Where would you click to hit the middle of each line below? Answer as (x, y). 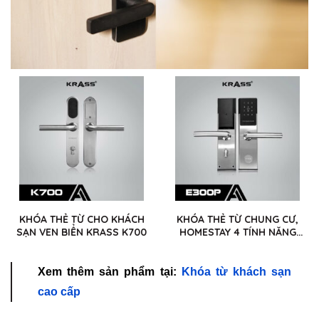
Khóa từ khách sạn (236, 272)
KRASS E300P (237, 245)
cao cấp (59, 292)
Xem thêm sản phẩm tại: (110, 272)
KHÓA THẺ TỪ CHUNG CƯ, (237, 219)
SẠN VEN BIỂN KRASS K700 (82, 232)
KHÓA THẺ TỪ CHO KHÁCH (82, 219)
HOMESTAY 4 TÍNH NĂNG (237, 232)
